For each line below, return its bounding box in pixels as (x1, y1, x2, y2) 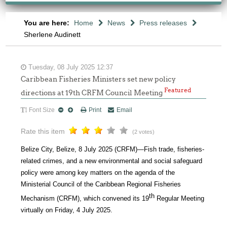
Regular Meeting (155, 194, 205, 202)
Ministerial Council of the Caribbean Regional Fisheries (21, 180, 181, 188)
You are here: (23, 19, 71, 27)
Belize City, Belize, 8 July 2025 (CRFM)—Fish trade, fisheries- (21, 145, 205, 153)
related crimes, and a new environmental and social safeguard (21, 157, 203, 165)
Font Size (29, 106, 55, 113)
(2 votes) (132, 128, 155, 135)
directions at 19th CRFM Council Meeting (21, 88, 165, 97)
